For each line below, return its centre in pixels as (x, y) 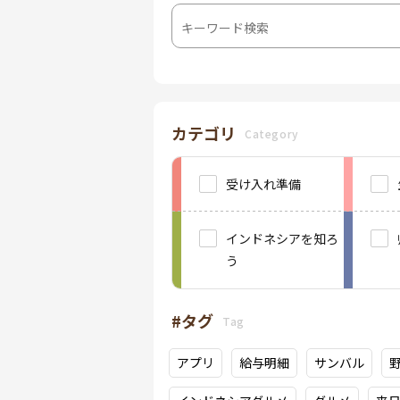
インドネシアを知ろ (282, 238)
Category (272, 133)
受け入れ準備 (263, 184)
